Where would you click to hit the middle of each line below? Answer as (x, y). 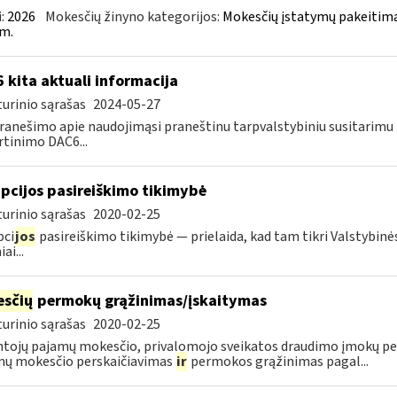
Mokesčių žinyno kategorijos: (133, 17)
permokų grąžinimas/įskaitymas (150, 301)
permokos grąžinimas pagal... (278, 362)
